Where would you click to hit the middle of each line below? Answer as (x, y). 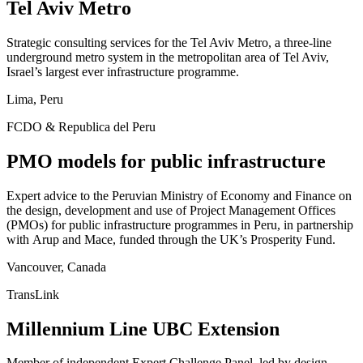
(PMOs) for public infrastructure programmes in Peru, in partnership (180, 224)
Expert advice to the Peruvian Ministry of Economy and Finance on (179, 195)
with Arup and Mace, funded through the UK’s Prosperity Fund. (171, 239)
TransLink (33, 294)
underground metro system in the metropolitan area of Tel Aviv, (168, 57)
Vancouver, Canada (56, 267)
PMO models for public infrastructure (166, 161)
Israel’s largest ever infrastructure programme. (123, 71)
